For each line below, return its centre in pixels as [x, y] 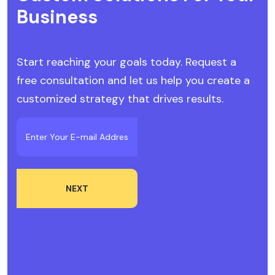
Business [57, 17]
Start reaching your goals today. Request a [126, 62]
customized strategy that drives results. [120, 99]
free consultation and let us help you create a [133, 81]
